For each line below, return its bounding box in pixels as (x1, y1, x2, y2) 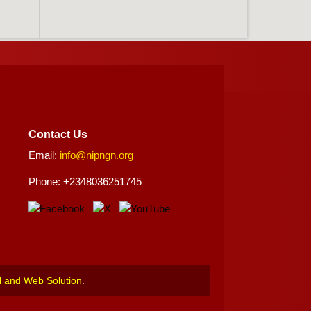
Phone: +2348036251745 (28, 175, 142, 187)
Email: (28, 149, 60, 161)
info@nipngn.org (60, 149, 134, 161)
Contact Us (28, 128, 88, 140)
